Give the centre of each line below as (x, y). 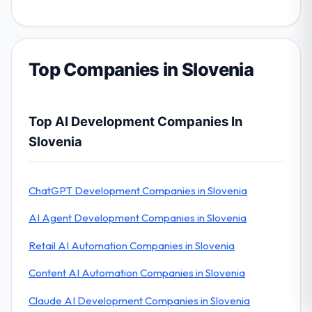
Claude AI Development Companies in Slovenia (139, 300)
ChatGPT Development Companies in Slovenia (138, 190)
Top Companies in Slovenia (141, 70)
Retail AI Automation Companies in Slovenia (132, 245)
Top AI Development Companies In (135, 122)
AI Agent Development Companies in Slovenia (138, 218)
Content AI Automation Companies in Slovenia (137, 273)
